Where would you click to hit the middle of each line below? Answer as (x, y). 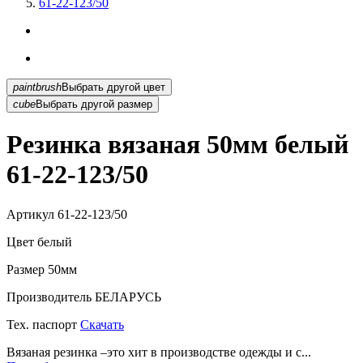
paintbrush (37, 87)
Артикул (30, 214)
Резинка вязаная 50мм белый (177, 145)
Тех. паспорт (42, 324)
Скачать (102, 324)
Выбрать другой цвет (154, 87)
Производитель (49, 297)
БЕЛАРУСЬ (126, 297)
